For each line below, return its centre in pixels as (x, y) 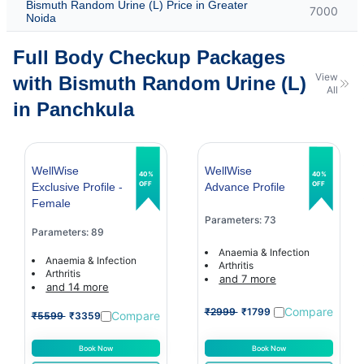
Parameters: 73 (240, 220)
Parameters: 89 (67, 232)
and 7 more (247, 278)
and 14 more (77, 286)
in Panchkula (74, 109)
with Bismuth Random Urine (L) (160, 83)
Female (51, 203)
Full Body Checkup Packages (149, 57)
